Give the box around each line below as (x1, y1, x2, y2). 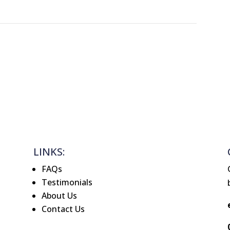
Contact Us (41, 203, 85, 215)
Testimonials (41, 177, 92, 188)
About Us (41, 190, 77, 202)
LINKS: (33, 145, 65, 159)
